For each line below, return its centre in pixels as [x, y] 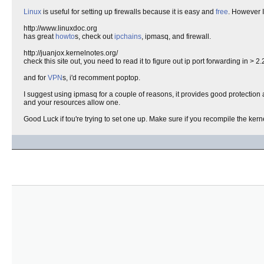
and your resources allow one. [72, 103]
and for [36, 78]
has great [39, 37]
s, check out [95, 37]
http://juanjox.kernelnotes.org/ [71, 53]
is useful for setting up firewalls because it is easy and [128, 12]
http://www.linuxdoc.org [60, 28]
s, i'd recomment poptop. [101, 78]
